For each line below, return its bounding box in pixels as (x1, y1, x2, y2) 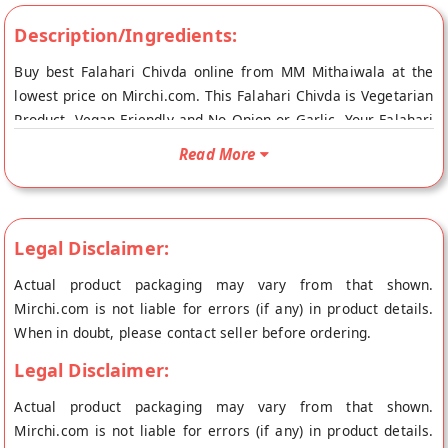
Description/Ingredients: (14, 22, 238, 47)
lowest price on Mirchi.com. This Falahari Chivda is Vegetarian (14, 85, 434, 105)
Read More (179, 143, 256, 164)
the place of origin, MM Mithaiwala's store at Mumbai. (14, 157, 376, 177)
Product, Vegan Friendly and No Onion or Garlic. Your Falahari (14, 109, 434, 129)
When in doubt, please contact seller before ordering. (14, 323, 372, 343)
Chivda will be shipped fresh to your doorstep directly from (14, 133, 434, 153)
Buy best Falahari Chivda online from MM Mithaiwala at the (14, 61, 434, 81)
